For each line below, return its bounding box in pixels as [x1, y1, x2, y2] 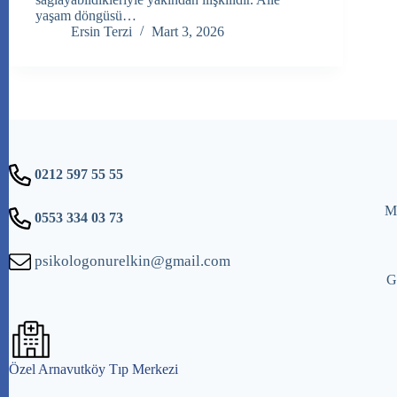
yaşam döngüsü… [35, 8, 136, 24]
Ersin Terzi [71, 24, 132, 40]
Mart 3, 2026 [152, 24, 224, 40]
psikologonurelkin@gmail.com [31, 252, 230, 269]
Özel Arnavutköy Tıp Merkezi [9, 362, 178, 378]
